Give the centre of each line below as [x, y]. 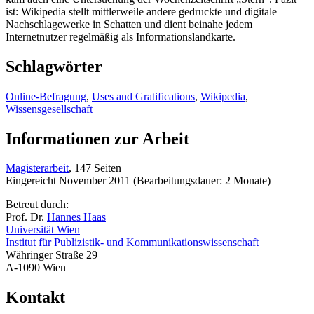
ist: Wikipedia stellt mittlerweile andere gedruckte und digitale [141, 11]
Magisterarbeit [37, 168]
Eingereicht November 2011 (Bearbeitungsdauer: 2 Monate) [138, 181]
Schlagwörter [54, 66]
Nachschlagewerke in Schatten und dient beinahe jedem [129, 24]
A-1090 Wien [36, 268]
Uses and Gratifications [143, 96]
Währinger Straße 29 [52, 255]
